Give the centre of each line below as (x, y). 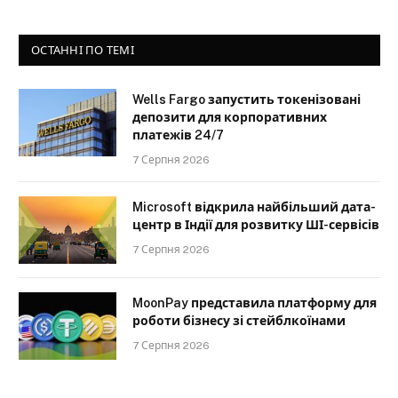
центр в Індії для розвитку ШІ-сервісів (256, 225)
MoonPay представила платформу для (255, 303)
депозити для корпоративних (230, 118)
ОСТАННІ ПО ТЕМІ (83, 51)
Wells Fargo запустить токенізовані (247, 100)
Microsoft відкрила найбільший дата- (254, 207)
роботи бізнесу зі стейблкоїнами (239, 321)
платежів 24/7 (178, 135)
